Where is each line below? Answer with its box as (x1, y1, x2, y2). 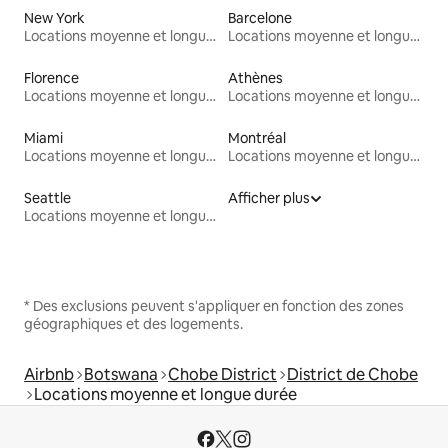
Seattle (24, 189, 71, 208)
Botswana (84, 364, 158, 386)
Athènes (228, 69, 283, 88)
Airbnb (24, 364, 74, 386)
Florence (24, 69, 79, 88)
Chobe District (168, 364, 277, 386)
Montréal (228, 129, 286, 148)
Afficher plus (228, 189, 310, 208)
